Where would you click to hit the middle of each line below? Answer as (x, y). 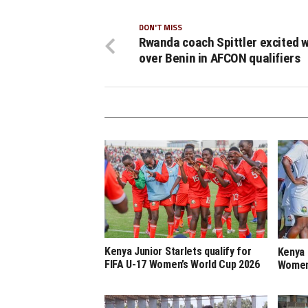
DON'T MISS (161, 27)
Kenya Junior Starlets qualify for (178, 252)
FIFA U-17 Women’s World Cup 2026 (182, 265)
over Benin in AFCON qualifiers (220, 58)
